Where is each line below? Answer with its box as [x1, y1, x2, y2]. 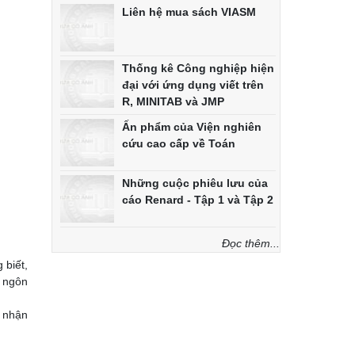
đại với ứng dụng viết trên [121, 78, 264, 91]
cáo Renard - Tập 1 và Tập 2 [121, 193, 273, 206]
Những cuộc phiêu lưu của [121, 176, 268, 189]
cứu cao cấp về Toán [121, 136, 235, 150]
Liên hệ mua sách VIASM [121, 5, 256, 18]
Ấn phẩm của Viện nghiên [121, 120, 261, 133]
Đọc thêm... [221, 236, 280, 250]
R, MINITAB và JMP [121, 94, 224, 108]
